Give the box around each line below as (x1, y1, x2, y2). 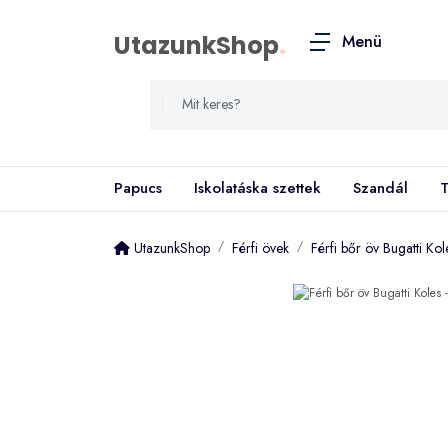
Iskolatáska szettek (194, 177, 321, 199)
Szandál (353, 177, 408, 199)
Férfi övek (232, 237, 289, 258)
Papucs (114, 177, 162, 199)
